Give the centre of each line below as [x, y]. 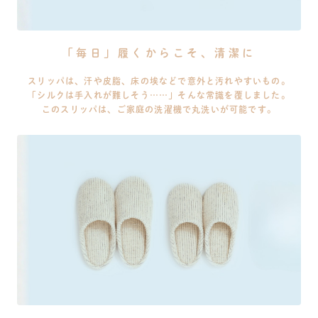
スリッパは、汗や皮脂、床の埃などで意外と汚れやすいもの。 [159, 81]
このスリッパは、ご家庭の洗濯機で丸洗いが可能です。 [159, 109]
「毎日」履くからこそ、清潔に [159, 52]
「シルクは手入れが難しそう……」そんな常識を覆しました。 [159, 95]
